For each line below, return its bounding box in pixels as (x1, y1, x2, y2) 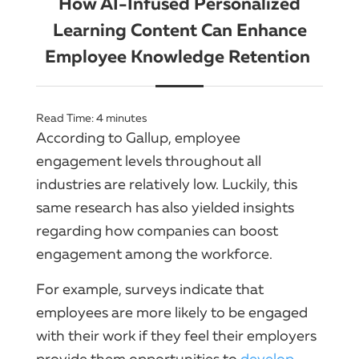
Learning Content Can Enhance (52, 18, 307, 41)
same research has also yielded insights (36, 198, 294, 216)
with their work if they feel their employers (36, 326, 317, 345)
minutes (106, 111, 147, 125)
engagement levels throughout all (36, 151, 261, 170)
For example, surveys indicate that (36, 280, 264, 298)
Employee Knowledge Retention (45, 45, 314, 67)
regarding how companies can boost (36, 221, 278, 240)
